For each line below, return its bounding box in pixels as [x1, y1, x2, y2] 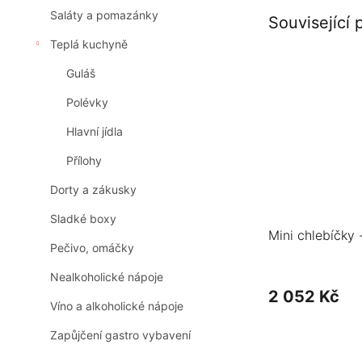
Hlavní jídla [66, 124, 123, 139]
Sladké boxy [50, 212, 116, 226]
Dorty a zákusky [50, 183, 137, 197]
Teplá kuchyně [50, 37, 128, 52]
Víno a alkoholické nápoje [50, 299, 183, 314]
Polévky [66, 95, 108, 110]
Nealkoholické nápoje [50, 270, 163, 284]
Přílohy [66, 154, 102, 168]
